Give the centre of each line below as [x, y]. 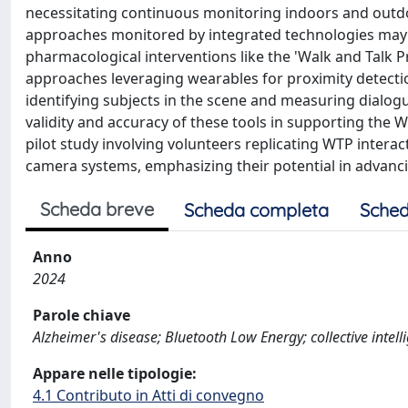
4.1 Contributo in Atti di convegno [148, 395]
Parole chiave [82, 315]
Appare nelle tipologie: [115, 373]
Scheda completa [256, 210]
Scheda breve [97, 209]
